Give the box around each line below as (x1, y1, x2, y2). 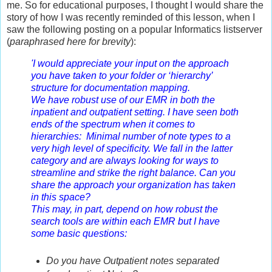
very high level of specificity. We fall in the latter (31, 143, 233, 154)
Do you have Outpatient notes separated (46, 255, 219, 266)
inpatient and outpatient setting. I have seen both (31, 106, 239, 117)
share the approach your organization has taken (31, 179, 236, 190)
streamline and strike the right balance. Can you (31, 167, 236, 178)
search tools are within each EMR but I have (31, 216, 220, 226)
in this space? (31, 191, 93, 202)
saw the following (7, 24, 81, 35)
